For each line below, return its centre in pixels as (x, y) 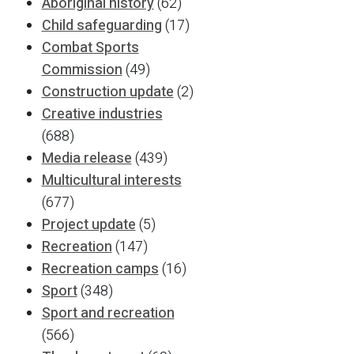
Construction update (107, 92)
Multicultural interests (111, 181)
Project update (88, 225)
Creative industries (102, 114)
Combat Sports (90, 48)
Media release (87, 158)
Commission (82, 70)
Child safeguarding (102, 26)
